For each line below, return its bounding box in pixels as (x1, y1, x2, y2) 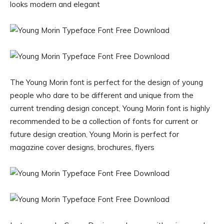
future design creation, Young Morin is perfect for (10, 129, 179, 139)
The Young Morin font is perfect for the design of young (10, 77, 203, 87)
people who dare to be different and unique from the (10, 90, 193, 100)
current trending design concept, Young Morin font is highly (10, 103, 210, 113)
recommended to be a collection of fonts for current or (10, 116, 198, 126)
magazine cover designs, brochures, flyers (10, 142, 154, 152)
